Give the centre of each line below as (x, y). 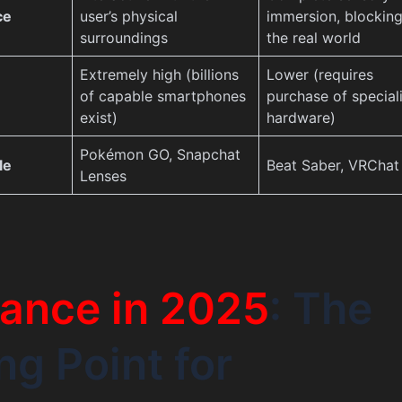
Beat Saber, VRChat (332, 165)
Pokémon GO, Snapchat (160, 154)
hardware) (301, 117)
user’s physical (128, 16)
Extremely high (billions (159, 74)
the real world (313, 37)
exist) (98, 117)
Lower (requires (319, 74)
